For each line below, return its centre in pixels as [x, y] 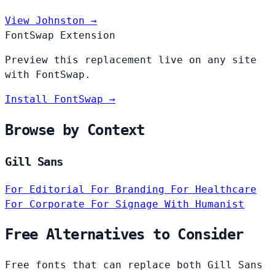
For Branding [131, 189]
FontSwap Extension [60, 35]
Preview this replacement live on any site [131, 60]
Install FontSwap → [60, 99]
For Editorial [48, 189]
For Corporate [48, 204]
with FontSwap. [48, 74]
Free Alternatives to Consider [124, 235]
